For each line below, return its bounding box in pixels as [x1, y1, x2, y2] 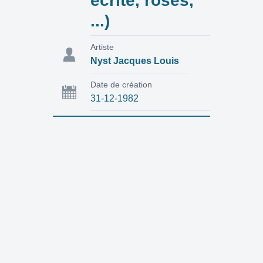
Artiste [90, 42, 114, 52]
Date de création [90, 79, 152, 89]
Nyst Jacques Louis [90, 55, 179, 66]
